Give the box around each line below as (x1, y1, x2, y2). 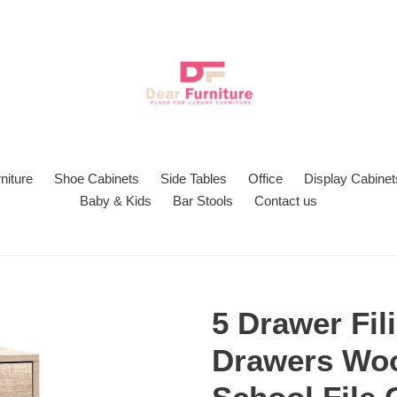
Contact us (254, 193, 317, 208)
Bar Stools (173, 193, 233, 208)
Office (247, 171, 283, 186)
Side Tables (160, 171, 227, 186)
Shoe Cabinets (53, 171, 139, 186)
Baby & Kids (80, 193, 152, 208)
